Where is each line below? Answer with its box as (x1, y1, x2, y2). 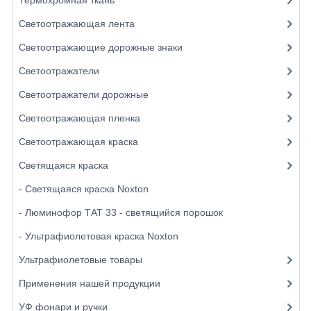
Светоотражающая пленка (18, 112, 143, 124)
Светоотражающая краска (18, 135, 141, 147)
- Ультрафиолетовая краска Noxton (18, 230, 181, 242)
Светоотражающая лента (18, 17, 137, 29)
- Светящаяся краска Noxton (18, 183, 151, 194)
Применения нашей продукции (18, 277, 163, 289)
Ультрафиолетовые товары (18, 253, 145, 265)
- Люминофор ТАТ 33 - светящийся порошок (18, 206, 226, 218)
